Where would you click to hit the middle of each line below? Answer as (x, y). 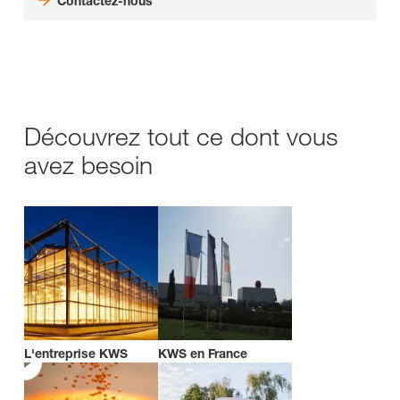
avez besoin (88, 165)
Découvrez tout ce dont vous (181, 136)
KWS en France (203, 353)
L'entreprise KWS (76, 353)
